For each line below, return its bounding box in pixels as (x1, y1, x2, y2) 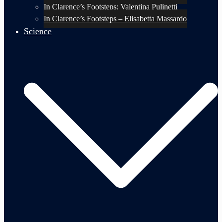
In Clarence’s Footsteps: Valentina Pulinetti (44, 2, 177, 11)
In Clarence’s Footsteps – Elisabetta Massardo (44, 14, 187, 23)
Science (24, 26, 52, 36)
